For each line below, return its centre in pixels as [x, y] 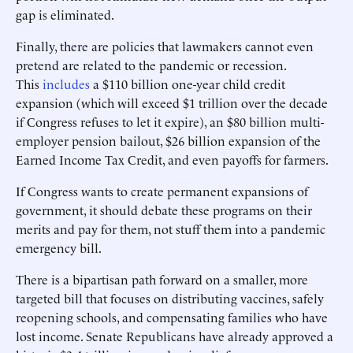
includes [66, 84]
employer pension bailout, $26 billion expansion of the [168, 140]
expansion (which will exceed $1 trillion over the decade [172, 102]
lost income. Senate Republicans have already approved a [175, 336]
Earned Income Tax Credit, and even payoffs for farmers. [172, 159]
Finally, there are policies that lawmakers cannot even [165, 46]
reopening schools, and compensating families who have [172, 317]
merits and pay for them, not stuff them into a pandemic [171, 229]
